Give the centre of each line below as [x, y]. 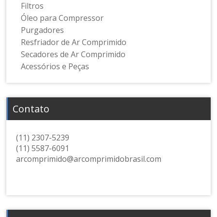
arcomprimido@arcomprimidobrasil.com [89, 159]
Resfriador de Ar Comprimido [74, 42]
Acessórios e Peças [55, 67]
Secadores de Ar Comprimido [73, 54]
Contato [31, 109]
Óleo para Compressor [62, 18]
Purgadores [43, 30]
